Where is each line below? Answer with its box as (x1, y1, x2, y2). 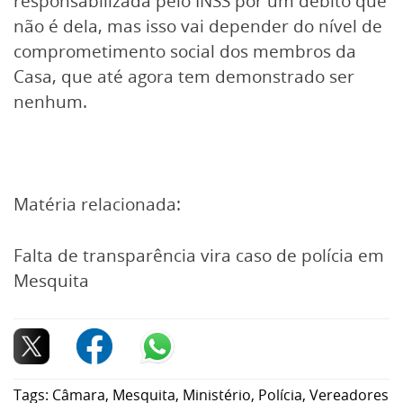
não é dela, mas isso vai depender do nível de (13, 14, 382, 39)
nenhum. (13, 90, 87, 114)
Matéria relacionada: (13, 192, 181, 216)
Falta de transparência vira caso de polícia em (13, 243, 384, 267)
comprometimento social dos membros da (13, 40, 356, 64)
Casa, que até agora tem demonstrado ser (13, 65, 354, 89)
